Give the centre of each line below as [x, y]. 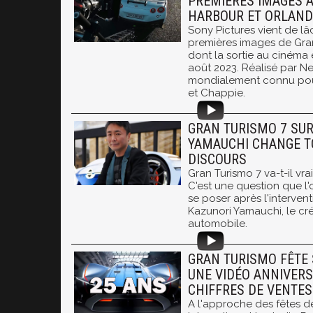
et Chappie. [217, 93]
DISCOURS [217, 159]
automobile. [218, 224]
